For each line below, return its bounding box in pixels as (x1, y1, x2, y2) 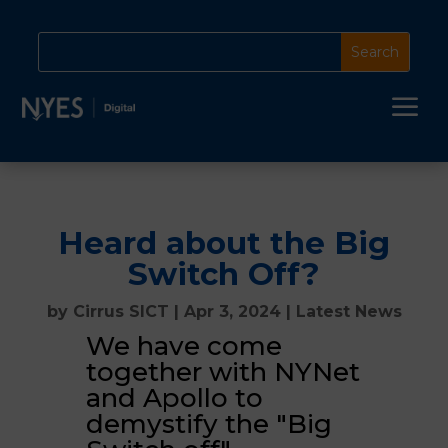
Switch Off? (128, 255, 320, 293)
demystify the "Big (85, 408, 332, 440)
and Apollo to (85, 382, 263, 414)
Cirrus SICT (72, 302, 169, 321)
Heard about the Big (58, 224, 390, 262)
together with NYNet (85, 356, 360, 388)
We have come (85, 330, 282, 362)
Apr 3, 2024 (183, 302, 281, 321)
